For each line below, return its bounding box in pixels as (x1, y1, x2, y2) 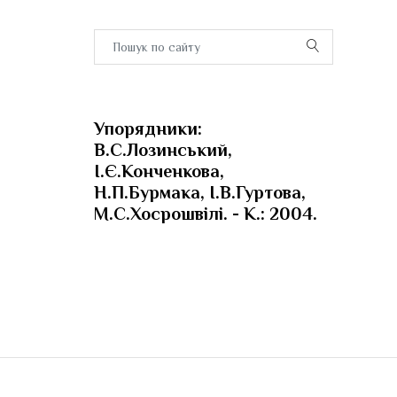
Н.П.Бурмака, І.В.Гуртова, (94, 183, 306, 203)
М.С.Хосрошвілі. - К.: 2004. (94, 204, 317, 224)
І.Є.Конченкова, (94, 161, 224, 182)
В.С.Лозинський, (94, 140, 232, 160)
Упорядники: (94, 119, 202, 139)
